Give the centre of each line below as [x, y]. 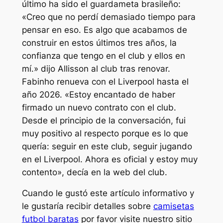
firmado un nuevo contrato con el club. [99, 107]
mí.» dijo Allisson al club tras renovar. [96, 68]
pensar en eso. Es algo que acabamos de [104, 30]
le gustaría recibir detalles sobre [87, 206]
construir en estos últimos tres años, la [99, 43]
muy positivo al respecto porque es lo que [105, 133]
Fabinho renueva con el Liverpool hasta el [105, 81]
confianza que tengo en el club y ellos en [103, 56]
